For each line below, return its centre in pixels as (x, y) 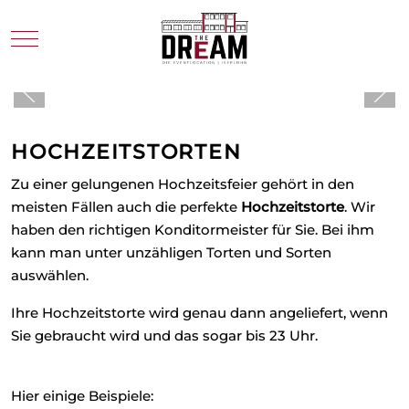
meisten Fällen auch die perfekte (126, 207)
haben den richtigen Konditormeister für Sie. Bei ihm (193, 230)
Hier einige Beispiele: (82, 396)
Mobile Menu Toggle (94, 37)
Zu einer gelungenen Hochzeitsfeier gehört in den (183, 184)
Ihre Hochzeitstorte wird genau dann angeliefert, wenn (199, 313)
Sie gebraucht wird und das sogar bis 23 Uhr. (164, 336)
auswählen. (50, 276)
